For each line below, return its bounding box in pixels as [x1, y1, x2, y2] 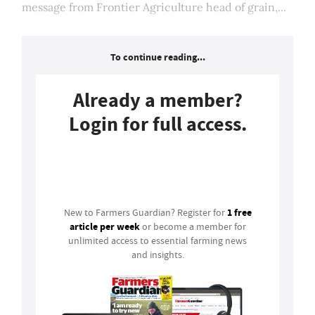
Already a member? [72, 87, 243, 114]
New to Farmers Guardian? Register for [63, 206, 227, 219]
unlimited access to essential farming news [68, 234, 247, 247]
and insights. [131, 248, 184, 262]
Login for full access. [68, 111, 247, 138]
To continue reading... [110, 51, 205, 65]
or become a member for [139, 220, 246, 233]
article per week [69, 219, 140, 234]
